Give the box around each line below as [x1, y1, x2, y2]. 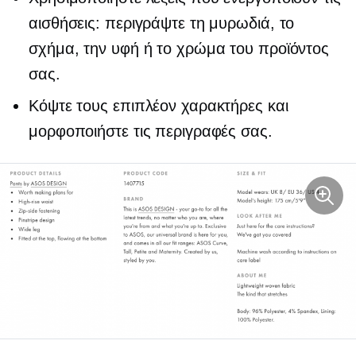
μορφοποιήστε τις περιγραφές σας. [29, 122, 273, 140]
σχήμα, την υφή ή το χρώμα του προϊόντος [29, 40, 330, 57]
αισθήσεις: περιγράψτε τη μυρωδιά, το [29, 14, 295, 32]
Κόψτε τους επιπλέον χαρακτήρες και [29, 97, 288, 114]
